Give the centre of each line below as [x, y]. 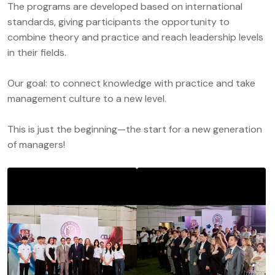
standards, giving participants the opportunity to [118, 21]
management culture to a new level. [87, 98]
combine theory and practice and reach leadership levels [135, 37]
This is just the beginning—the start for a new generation [135, 129]
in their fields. [37, 52]
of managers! [36, 144]
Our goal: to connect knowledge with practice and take [131, 83]
